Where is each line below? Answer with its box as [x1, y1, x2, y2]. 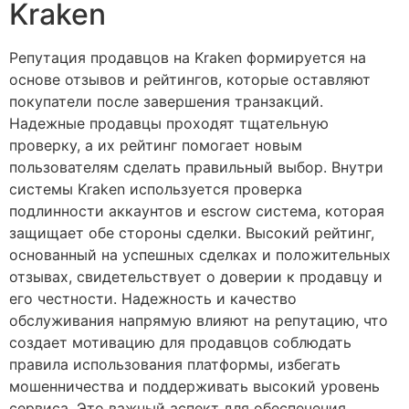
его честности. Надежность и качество [9, 289, 297, 309]
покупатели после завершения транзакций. [9, 92, 323, 111]
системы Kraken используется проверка [9, 180, 302, 199]
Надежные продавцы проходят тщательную [9, 114, 329, 133]
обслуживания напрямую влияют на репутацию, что [9, 311, 388, 330]
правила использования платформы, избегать [9, 355, 341, 374]
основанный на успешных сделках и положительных [9, 246, 391, 265]
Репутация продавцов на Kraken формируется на [9, 48, 366, 68]
